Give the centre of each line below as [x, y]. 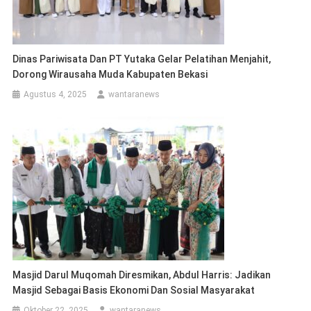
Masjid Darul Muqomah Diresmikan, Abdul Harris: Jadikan [142, 275]
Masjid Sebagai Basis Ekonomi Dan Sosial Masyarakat [134, 290]
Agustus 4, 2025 [56, 94]
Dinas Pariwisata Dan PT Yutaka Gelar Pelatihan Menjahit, [142, 59]
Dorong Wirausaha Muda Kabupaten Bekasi [110, 74]
